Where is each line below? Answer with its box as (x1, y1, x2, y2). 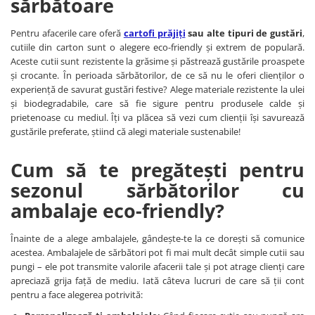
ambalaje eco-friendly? (11, 198, 229, 224)
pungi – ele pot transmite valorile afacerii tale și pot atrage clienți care (11, 260, 304, 274)
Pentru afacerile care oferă (11, 27, 124, 40)
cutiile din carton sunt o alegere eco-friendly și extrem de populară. (11, 41, 304, 54)
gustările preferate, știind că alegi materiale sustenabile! (11, 125, 243, 139)
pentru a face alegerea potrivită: (11, 288, 145, 302)
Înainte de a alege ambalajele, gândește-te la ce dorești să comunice (11, 232, 304, 245)
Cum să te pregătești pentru (11, 157, 304, 184)
